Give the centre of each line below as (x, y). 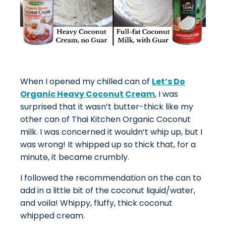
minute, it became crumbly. (75, 157)
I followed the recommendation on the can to (111, 178)
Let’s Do (168, 82)
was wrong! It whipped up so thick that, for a (108, 145)
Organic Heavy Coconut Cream (88, 94)
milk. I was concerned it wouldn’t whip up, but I (111, 132)
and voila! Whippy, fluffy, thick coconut (96, 203)
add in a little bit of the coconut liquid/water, (108, 191)
